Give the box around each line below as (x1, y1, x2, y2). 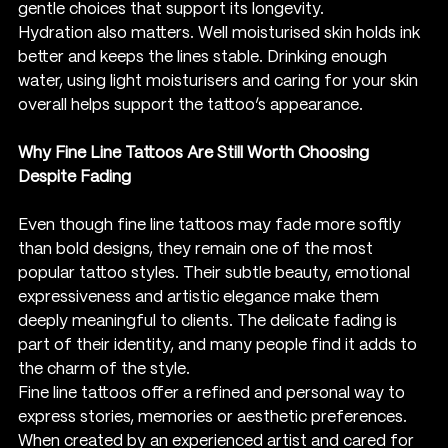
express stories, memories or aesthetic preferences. (18, 409, 411, 425)
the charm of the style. (18, 361, 190, 377)
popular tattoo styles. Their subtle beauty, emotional (18, 265, 414, 281)
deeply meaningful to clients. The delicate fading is (18, 313, 401, 329)
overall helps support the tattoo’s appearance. (18, 97, 363, 113)
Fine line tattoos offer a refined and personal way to (18, 385, 409, 401)
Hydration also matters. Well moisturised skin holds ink (18, 25, 424, 41)
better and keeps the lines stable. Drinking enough (18, 49, 391, 65)
